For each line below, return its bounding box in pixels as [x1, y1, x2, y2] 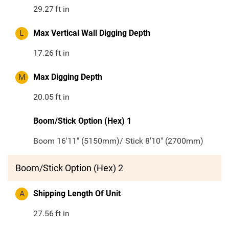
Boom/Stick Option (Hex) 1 [33, 116, 131, 126]
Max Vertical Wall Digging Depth [33, 28, 150, 38]
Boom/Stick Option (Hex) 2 [15, 163, 123, 174]
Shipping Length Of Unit [33, 189, 121, 199]
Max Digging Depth [33, 72, 102, 82]
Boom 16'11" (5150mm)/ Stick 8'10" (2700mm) [33, 136, 203, 146]
